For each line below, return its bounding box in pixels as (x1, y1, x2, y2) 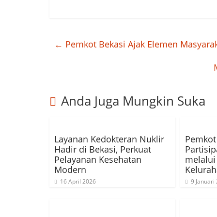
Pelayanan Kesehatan (54, 154, 141, 165)
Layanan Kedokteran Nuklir (54, 133, 164, 145)
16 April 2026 (60, 177, 96, 186)
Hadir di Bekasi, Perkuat (54, 143, 151, 155)
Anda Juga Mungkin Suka (61, 92, 205, 109)
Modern (54, 164, 86, 175)
